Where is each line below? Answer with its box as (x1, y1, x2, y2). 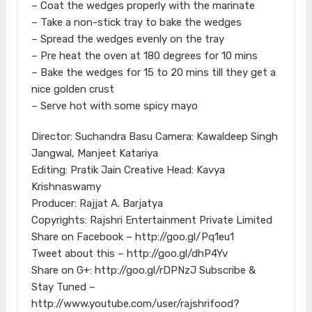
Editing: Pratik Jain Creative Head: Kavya (31, 163, 225, 176)
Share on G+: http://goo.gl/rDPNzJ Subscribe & (31, 263, 256, 276)
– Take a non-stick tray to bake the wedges (31, 15, 242, 29)
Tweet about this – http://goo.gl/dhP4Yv (31, 247, 228, 260)
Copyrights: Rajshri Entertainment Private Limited (31, 213, 272, 226)
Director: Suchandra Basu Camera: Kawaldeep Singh (31, 130, 278, 143)
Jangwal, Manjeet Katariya (31, 146, 158, 159)
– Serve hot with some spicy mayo (31, 99, 198, 112)
